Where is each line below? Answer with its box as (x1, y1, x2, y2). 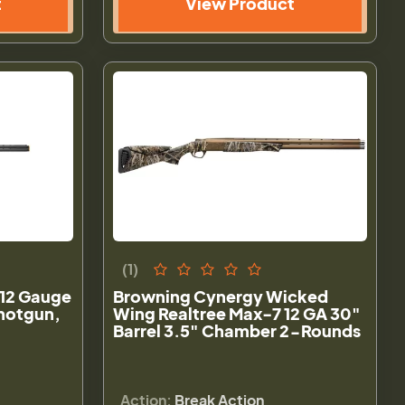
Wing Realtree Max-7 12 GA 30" (113, 302, 362, 324)
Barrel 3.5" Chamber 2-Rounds (113, 319, 362, 341)
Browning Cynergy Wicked (113, 285, 329, 306)
